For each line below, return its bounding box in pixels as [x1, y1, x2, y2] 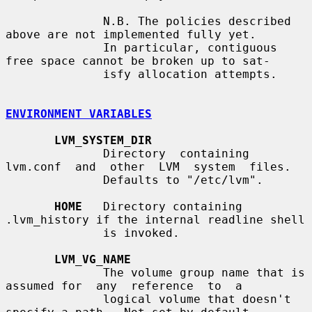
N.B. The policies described [6, 14, 103, 28]
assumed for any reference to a [6, 279, 242, 292]
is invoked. [6, 226, 103, 240]
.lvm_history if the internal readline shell [6, 212, 305, 226]
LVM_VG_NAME [54, 252, 131, 266]
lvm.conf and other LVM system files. [6, 159, 291, 173]
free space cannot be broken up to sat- [6, 54, 270, 68]
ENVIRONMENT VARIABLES [6, 107, 152, 120]
